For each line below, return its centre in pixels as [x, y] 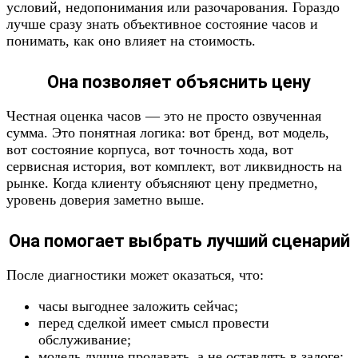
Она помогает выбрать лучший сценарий [179, 241]
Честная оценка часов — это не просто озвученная [164, 116]
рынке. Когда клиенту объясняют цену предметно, [162, 183]
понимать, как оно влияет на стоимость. [131, 41]
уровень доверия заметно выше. [105, 200]
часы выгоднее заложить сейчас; [138, 306]
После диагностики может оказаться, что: [135, 275]
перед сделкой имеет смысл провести [154, 323]
